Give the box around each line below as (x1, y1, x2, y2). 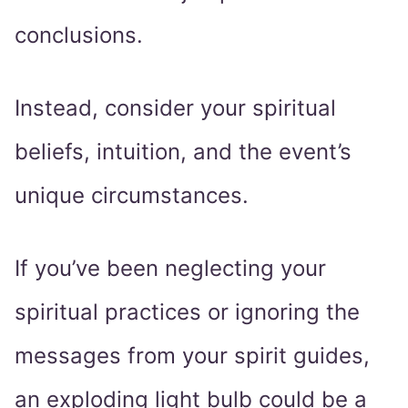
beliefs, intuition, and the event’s (15, 138, 352, 166)
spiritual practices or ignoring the (15, 299, 360, 326)
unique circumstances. (15, 182, 249, 209)
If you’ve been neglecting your (15, 255, 326, 282)
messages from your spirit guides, (15, 342, 370, 370)
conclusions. (15, 22, 143, 49)
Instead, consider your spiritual (15, 95, 336, 122)
